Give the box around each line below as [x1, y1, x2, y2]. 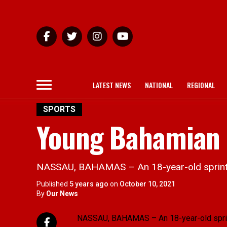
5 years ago [69, 180, 108, 188]
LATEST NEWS [93, 80, 131, 90]
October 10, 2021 [120, 180, 175, 188]
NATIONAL [145, 80, 173, 90]
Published [36, 180, 68, 188]
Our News [46, 190, 78, 198]
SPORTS [43, 104, 75, 114]
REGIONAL [187, 80, 215, 90]
